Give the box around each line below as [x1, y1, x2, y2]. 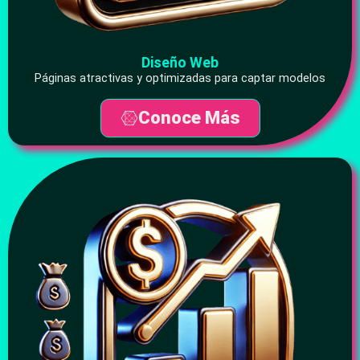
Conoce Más [137, 107, 240, 128]
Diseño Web [141, 54, 219, 72]
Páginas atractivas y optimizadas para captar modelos [35, 72, 325, 86]
